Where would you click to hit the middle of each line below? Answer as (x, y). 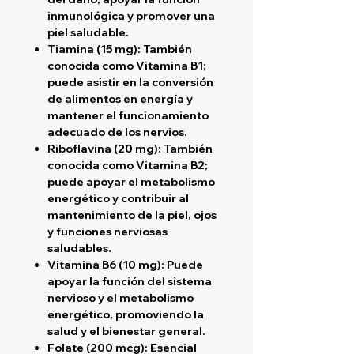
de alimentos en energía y (120, 98)
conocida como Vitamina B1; (127, 65)
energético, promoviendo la (126, 314)
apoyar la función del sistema (130, 281)
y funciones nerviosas (107, 231)
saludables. (79, 248)
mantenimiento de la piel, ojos (132, 215)
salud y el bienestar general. (126, 331)
